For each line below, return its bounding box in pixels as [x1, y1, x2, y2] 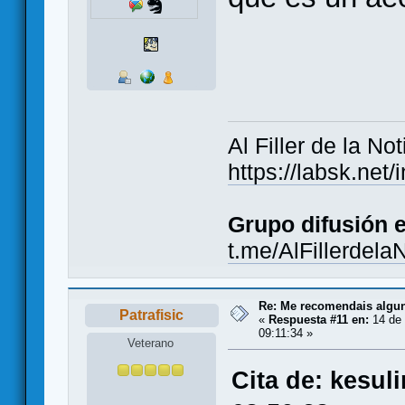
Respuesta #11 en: [268, 313, 369, 327]
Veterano [127, 336, 174, 351]
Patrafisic [119, 307, 184, 324]
